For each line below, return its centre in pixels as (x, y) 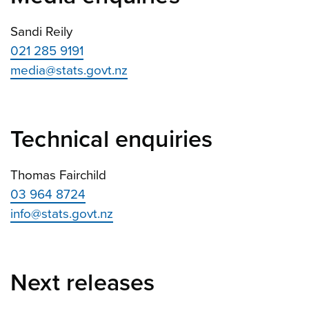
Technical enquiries (112, 139)
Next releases (83, 283)
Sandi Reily (41, 31)
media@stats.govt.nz (69, 70)
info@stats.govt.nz (62, 213)
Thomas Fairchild (58, 175)
